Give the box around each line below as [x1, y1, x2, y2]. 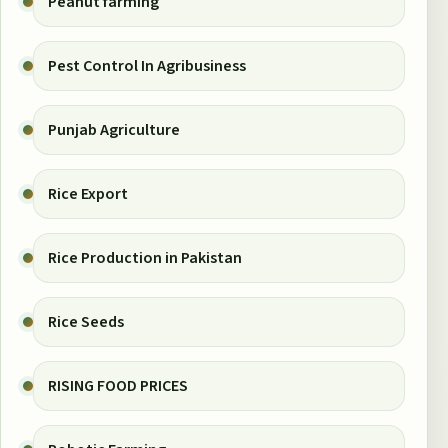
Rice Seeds [48, 310, 124, 333]
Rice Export [48, 182, 128, 205]
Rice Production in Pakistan [48, 246, 242, 269]
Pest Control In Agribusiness [48, 54, 246, 77]
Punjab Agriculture [48, 118, 180, 141]
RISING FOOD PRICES [48, 374, 188, 397]
